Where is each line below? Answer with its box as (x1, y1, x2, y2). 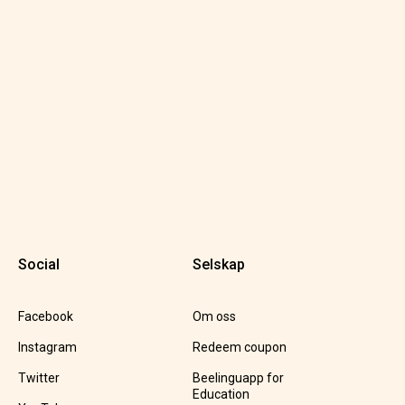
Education (192, 387, 250, 401)
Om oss (192, 309, 236, 324)
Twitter (17, 371, 60, 385)
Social (17, 256, 60, 273)
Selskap (192, 256, 245, 273)
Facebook (17, 309, 73, 324)
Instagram (17, 340, 77, 354)
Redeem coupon (192, 340, 287, 354)
